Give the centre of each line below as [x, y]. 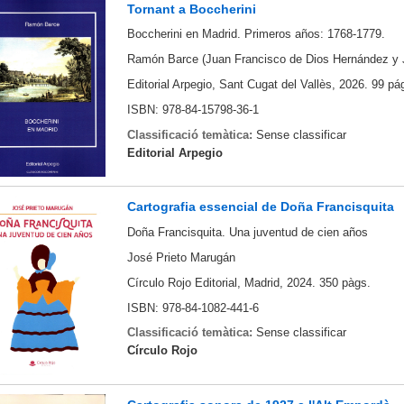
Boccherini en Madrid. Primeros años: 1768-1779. [256, 34]
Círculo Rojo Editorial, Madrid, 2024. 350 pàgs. [248, 282]
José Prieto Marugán [181, 258]
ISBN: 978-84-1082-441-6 [193, 308]
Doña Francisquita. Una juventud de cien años [247, 233]
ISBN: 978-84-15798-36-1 [193, 109]
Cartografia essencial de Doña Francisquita [260, 207]
